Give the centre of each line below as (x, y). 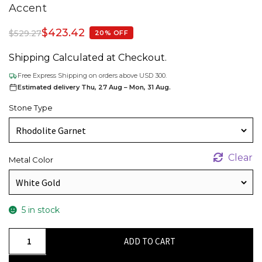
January (27, 235)
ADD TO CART (149, 241)
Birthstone (33, 250)
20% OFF (112, 33)
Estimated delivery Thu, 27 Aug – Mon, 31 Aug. (94, 87)
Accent (28, 8)
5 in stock (40, 210)
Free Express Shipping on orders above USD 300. (92, 75)
